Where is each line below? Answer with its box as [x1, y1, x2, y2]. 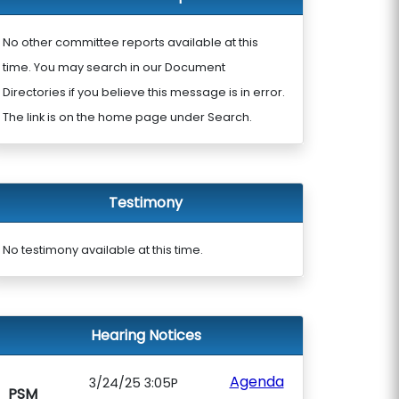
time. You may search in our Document [3, 60, 225, 75]
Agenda [229, 371, 284, 392]
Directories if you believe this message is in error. [3, 85, 285, 100]
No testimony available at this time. [3, 242, 203, 257]
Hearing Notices [90, 325, 201, 346]
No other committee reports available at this [3, 35, 258, 50]
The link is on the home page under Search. [3, 110, 252, 125]
